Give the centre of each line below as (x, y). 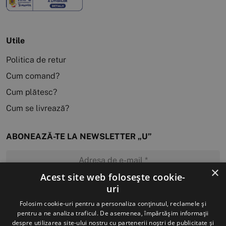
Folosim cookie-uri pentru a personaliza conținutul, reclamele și (113, 204)
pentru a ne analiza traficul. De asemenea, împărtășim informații (113, 213)
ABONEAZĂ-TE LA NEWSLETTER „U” (79, 137)
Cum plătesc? (32, 92)
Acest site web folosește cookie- (113, 177)
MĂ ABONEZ (113, 189)
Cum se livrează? (38, 108)
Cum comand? (33, 76)
